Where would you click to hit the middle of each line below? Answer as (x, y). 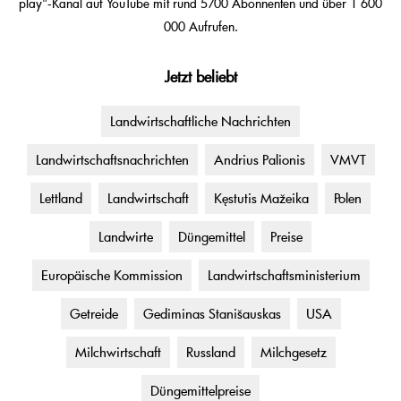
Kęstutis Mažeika (261, 198)
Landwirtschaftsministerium (284, 275)
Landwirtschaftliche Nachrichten (200, 121)
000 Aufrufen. (200, 27)
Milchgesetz (293, 352)
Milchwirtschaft (118, 352)
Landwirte (126, 237)
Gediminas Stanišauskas (212, 314)
